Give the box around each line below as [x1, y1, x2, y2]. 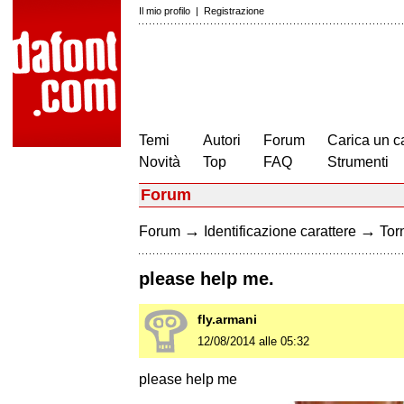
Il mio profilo [139, 5, 190, 16]
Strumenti [327, 154, 389, 170]
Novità [139, 154, 180, 170]
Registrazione [204, 5, 264, 16]
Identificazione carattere [204, 224, 356, 239]
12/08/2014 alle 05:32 [197, 335, 309, 349]
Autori [203, 133, 241, 148]
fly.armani [197, 312, 257, 327]
